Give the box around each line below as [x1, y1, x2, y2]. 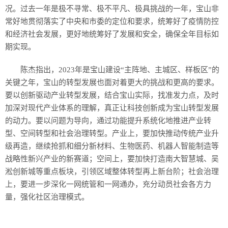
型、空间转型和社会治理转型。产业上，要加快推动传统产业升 [5, 129, 219, 137]
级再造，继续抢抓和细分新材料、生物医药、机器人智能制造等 [5, 142, 219, 150]
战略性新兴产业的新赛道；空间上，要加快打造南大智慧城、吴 [5, 155, 219, 163]
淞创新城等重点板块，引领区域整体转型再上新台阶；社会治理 [5, 167, 219, 176]
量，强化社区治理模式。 [5, 193, 89, 201]
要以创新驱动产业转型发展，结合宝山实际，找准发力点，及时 [5, 91, 219, 99]
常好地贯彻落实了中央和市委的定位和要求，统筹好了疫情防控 [5, 17, 219, 25]
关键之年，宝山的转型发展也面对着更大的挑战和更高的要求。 [5, 78, 219, 87]
